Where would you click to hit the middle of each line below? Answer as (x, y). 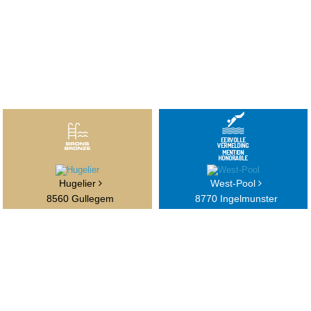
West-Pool (235, 184)
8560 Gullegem (81, 199)
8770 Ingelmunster (236, 199)
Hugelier (78, 184)
